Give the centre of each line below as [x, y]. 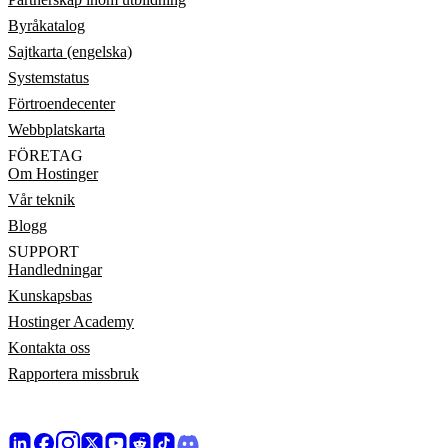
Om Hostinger [53, 173]
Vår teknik [41, 199]
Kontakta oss [49, 347]
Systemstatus [48, 77]
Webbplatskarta [56, 129]
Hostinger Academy [71, 321]
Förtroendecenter [61, 103]
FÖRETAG [45, 155]
